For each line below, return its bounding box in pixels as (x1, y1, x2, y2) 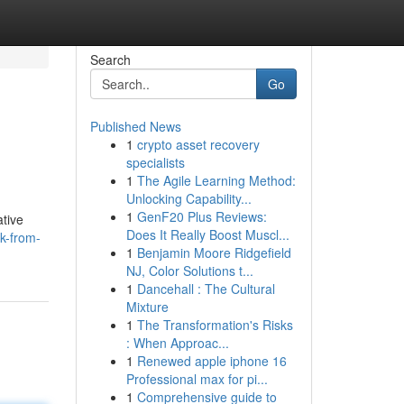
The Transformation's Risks (136, 316, 293, 334)
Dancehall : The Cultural (136, 280, 275, 298)
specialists (125, 153, 185, 171)
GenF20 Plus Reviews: (136, 207, 267, 225)
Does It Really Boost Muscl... (125, 225, 289, 243)
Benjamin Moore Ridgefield (136, 243, 291, 262)
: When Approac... (125, 334, 229, 352)
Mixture (125, 298, 169, 316)
